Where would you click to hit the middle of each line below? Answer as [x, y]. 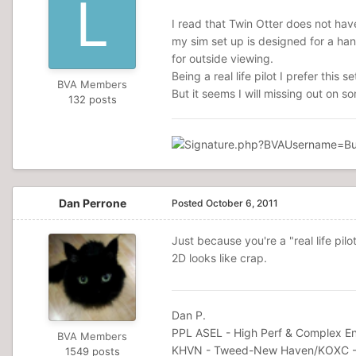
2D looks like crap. [219, 258]
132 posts [92, 99]
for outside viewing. [222, 58]
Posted [189, 203]
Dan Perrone [92, 203]
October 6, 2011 [242, 203]
